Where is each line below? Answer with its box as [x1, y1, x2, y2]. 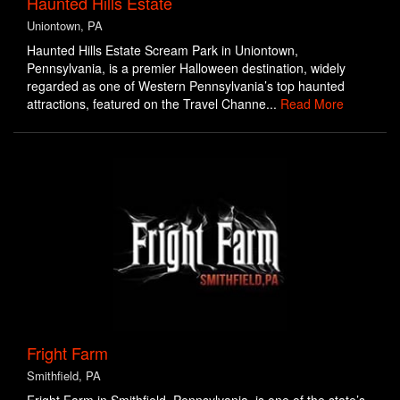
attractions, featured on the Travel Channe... [27, 95, 280, 112]
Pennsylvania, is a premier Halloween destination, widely [27, 59, 346, 77]
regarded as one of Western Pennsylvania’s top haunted [27, 77, 345, 95]
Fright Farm [27, 341, 108, 364]
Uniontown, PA [27, 17, 103, 34]
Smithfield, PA [27, 367, 101, 384]
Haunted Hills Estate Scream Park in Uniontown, [27, 41, 298, 59]
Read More [280, 95, 344, 112]
